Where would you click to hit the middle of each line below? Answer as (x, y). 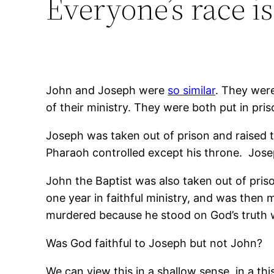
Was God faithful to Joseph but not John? (154, 243)
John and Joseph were (107, 90)
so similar (192, 90)
